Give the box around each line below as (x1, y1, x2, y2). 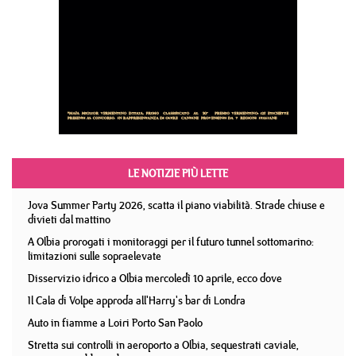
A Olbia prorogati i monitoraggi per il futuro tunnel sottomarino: (28, 234, 314, 250)
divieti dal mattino (28, 211, 110, 227)
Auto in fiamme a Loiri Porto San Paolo (28, 315, 203, 331)
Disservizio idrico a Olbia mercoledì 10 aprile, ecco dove (28, 270, 282, 286)
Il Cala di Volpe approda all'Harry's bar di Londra (28, 292, 246, 308)
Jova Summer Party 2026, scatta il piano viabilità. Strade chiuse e (28, 197, 325, 213)
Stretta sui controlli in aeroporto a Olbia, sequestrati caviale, (28, 337, 299, 353)
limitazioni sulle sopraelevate (28, 248, 161, 264)
